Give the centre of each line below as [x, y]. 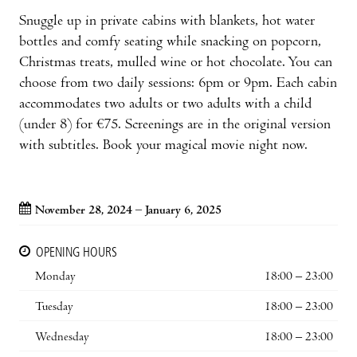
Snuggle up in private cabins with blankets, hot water [167, 22]
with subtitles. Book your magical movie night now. [163, 146]
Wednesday [62, 337]
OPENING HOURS [76, 253]
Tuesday [54, 307]
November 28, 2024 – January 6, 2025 [128, 211]
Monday [55, 277]
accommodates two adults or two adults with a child [165, 104]
